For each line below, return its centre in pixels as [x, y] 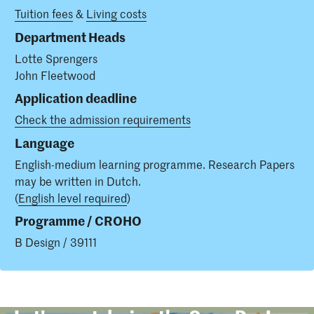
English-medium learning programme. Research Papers [155, 164]
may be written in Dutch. [78, 180]
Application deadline [76, 98]
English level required [73, 197]
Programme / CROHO [78, 221]
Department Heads [70, 36]
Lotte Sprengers [56, 58]
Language [45, 142]
